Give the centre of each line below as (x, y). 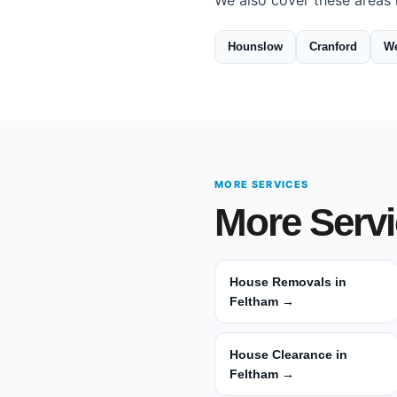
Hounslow (255, 47)
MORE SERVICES (262, 184)
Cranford (333, 47)
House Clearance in (288, 354)
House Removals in (288, 282)
